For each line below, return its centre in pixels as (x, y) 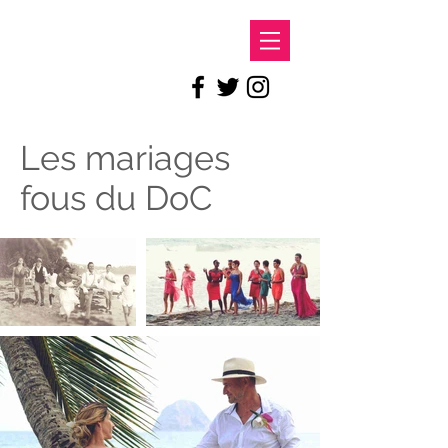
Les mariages (125, 158)
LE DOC (79, 37)
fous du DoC (116, 198)
